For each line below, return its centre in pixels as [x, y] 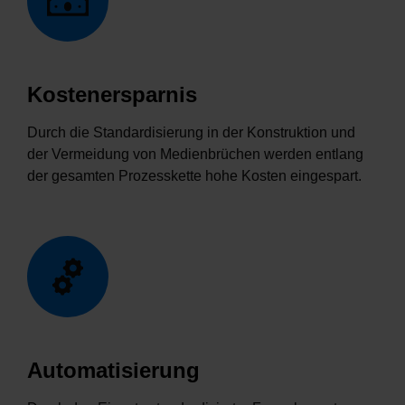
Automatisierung [113, 371]
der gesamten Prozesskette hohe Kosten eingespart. [194, 176]
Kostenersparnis [112, 95]
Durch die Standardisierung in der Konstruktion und [191, 133]
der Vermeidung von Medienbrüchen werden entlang [195, 155]
